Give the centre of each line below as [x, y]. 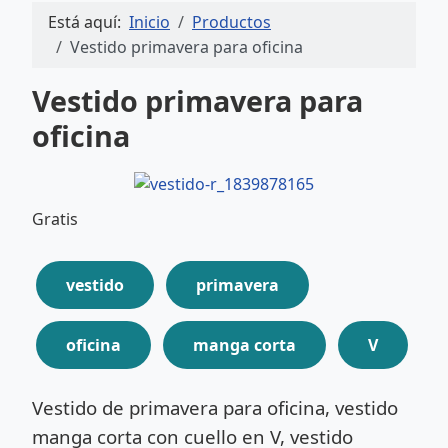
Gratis [55, 219]
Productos [231, 22]
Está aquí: [88, 22]
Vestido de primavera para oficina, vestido [215, 407]
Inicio [149, 22]
